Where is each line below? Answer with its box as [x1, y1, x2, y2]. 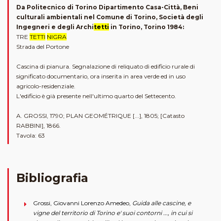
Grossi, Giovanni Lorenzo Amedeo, [33, 199, 132, 207]
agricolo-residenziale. [16, 82, 75, 90]
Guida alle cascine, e [132, 199, 191, 207]
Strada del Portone [16, 43, 69, 51]
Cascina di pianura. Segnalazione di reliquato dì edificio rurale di [16, 63, 195, 71]
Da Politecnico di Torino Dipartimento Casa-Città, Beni [16, 3, 198, 11]
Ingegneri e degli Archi [16, 23, 94, 31]
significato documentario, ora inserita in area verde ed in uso [16, 73, 185, 80]
